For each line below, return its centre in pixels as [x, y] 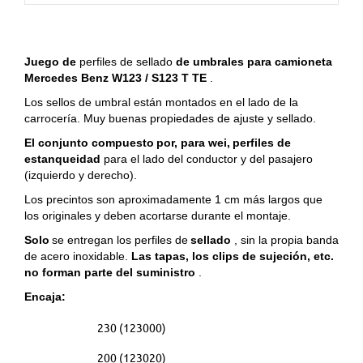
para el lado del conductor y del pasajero [207, 159]
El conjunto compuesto [89, 143]
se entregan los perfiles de [120, 240]
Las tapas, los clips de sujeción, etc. [233, 256]
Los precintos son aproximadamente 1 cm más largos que [173, 200]
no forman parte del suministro [110, 273]
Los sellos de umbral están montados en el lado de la [161, 102]
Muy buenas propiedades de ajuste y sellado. [200, 119]
